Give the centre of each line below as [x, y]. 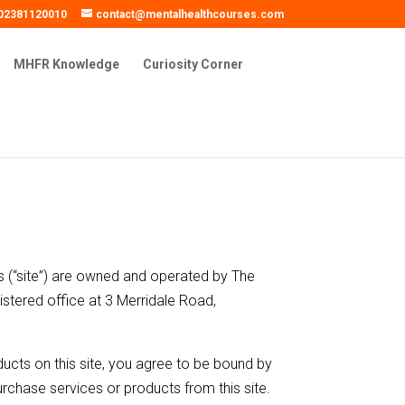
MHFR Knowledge [66, 64]
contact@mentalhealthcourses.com [189, 14]
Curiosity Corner [193, 64]
